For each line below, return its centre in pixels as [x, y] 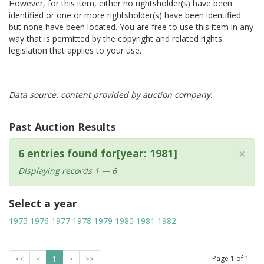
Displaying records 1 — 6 [67, 171]
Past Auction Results [62, 127]
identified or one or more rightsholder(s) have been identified [125, 15]
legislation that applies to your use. [75, 50]
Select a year [43, 203]
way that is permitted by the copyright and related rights [115, 39]
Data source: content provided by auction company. [111, 95]
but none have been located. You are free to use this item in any [131, 27]
